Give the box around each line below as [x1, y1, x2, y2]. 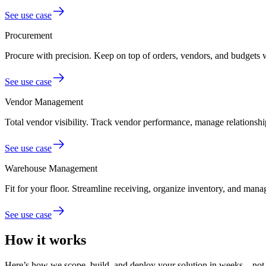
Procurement [5, 30, 52, 40]
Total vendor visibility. [5, 116, 88, 127]
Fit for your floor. [5, 183, 69, 194]
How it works [5, 232, 86, 248]
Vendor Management [5, 96, 83, 107]
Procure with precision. [5, 50, 91, 61]
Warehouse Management [5, 163, 97, 173]
